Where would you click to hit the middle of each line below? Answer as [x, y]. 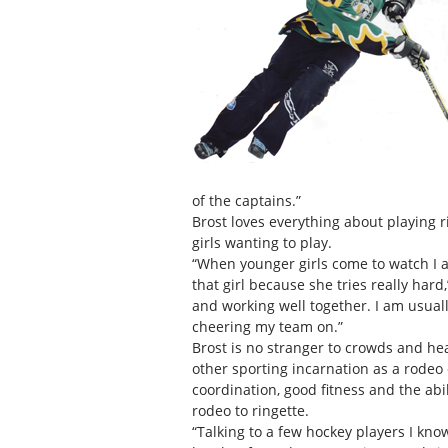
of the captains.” [246, 201]
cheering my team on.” [267, 327]
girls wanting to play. [262, 243]
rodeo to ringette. [250, 411]
